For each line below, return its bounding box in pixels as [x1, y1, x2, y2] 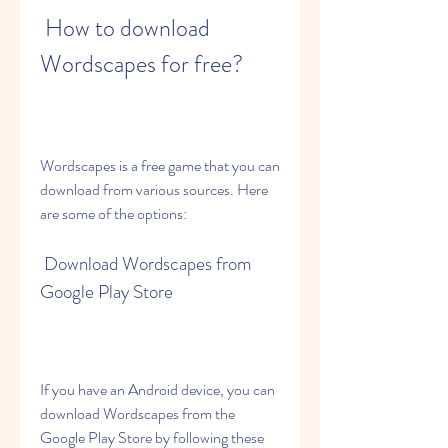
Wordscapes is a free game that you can [40, 154, 280, 177]
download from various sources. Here [40, 178, 268, 201]
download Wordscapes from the [40, 402, 235, 425]
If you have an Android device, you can [40, 378, 275, 401]
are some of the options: [40, 202, 187, 225]
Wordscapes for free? [40, 47, 243, 81]
